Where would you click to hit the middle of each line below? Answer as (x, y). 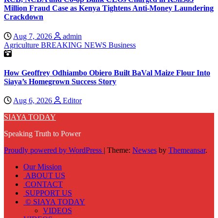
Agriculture (22, 45)
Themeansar (187, 150)
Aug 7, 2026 (34, 36)
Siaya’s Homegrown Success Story (60, 81)
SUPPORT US (48, 193)
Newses (145, 150)
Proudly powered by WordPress (54, 150)
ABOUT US (44, 176)
